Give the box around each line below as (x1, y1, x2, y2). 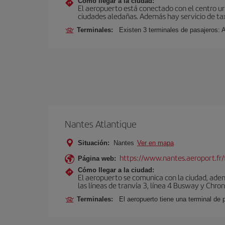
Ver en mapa (137, 139, 174, 147)
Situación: (78, 139, 109, 147)
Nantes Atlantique (65, 117, 137, 131)
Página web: (78, 155, 116, 162)
